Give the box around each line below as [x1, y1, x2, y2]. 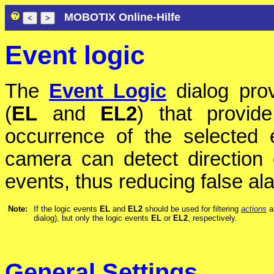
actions [241, 204, 267, 214]
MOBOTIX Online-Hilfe [64, 11, 180, 23]
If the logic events [34, 204, 100, 214]
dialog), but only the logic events [34, 213, 151, 223]
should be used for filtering [143, 204, 241, 214]
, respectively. [188, 213, 237, 223]
